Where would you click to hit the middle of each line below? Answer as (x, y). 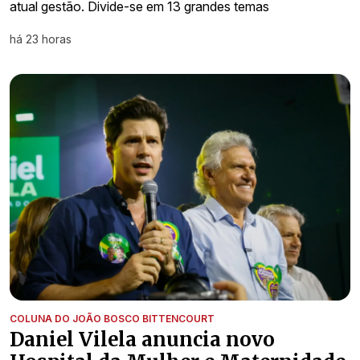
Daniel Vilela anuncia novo (142, 340)
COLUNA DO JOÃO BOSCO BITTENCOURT (112, 319)
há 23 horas (41, 39)
